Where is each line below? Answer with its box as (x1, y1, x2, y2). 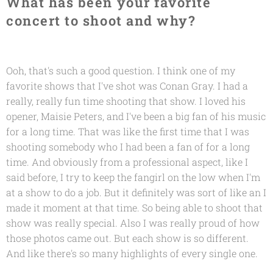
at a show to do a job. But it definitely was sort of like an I (6, 185, 266, 199)
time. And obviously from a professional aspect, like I (6, 155, 248, 168)
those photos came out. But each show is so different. (6, 231, 249, 244)
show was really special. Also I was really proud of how (6, 216, 260, 229)
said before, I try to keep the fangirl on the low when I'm (6, 170, 260, 183)
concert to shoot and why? (6, 11, 196, 29)
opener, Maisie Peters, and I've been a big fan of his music (6, 109, 266, 122)
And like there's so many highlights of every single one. (6, 246, 258, 260)
